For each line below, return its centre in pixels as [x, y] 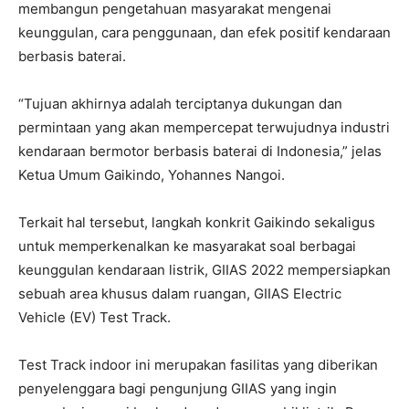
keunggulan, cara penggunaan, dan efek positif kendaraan [204, 32]
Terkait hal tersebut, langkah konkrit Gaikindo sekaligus [197, 222]
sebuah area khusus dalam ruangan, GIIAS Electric [180, 293]
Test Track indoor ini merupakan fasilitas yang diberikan [198, 364]
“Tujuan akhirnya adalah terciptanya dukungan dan [180, 103]
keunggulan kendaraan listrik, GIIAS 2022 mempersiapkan [204, 269]
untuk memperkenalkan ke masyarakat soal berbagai [187, 246]
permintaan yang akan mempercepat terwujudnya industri [204, 127]
